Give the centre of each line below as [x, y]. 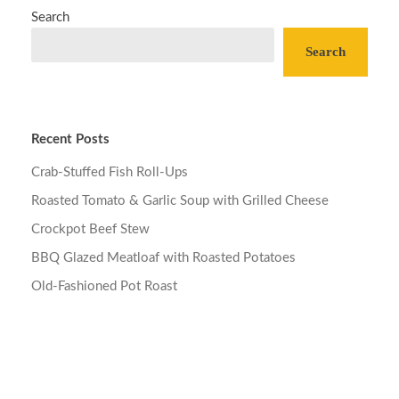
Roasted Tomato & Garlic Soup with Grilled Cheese [180, 200]
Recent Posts [70, 139]
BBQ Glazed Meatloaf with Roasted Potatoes [163, 257]
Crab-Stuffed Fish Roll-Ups [110, 172]
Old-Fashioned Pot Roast [104, 286]
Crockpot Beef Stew [90, 229]
